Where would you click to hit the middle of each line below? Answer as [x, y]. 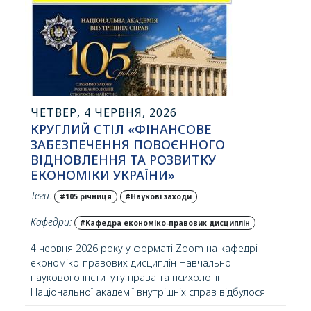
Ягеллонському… [70, 12]
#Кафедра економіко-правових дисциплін [165, 223]
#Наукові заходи [159, 197]
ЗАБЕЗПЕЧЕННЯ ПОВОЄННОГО [128, 145]
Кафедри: [51, 222]
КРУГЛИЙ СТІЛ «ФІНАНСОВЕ [121, 129]
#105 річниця [85, 197]
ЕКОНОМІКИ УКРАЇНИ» [103, 175]
